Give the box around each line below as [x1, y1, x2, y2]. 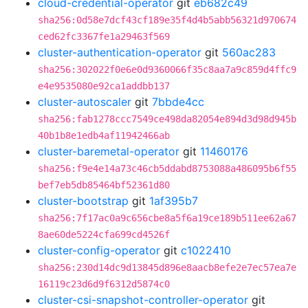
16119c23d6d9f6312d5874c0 [38, 278, 170, 289]
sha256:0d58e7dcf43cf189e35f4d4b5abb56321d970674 [38, 14, 296, 25]
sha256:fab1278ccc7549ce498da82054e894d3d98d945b [38, 113, 296, 124]
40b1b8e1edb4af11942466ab [38, 130, 170, 141]
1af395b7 [149, 194, 198, 208]
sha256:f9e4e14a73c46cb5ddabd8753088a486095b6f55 [38, 163, 296, 174]
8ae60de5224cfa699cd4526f [38, 229, 170, 240]
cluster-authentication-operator [38, 45, 201, 59]
